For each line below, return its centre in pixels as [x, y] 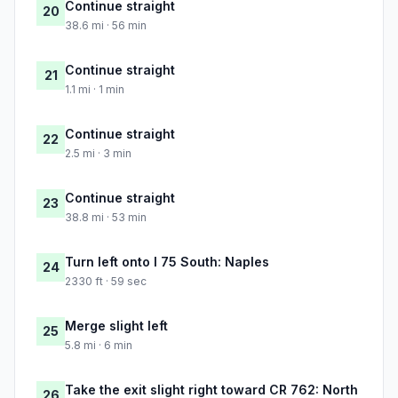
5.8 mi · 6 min [99, 346]
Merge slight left [116, 326]
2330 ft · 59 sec [106, 282]
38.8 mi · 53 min [106, 218]
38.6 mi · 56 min [106, 26]
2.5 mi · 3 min [98, 154]
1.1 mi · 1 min [95, 90]
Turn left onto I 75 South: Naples [167, 262]
